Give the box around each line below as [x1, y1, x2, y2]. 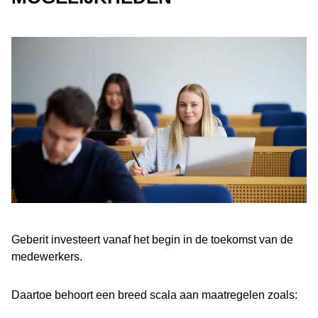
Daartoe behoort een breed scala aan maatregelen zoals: [11, 289, 297, 301]
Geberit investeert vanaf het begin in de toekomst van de [11, 234, 293, 246]
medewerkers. [11, 251, 82, 263]
